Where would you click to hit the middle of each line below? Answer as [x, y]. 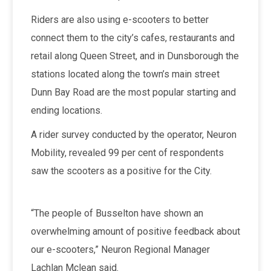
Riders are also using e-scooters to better [119, 19]
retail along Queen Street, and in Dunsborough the [135, 56]
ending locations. [66, 110]
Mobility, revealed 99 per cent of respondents [127, 152]
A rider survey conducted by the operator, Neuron [133, 134]
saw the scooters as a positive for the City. [121, 171]
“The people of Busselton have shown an [117, 213]
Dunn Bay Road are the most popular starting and [133, 92]
